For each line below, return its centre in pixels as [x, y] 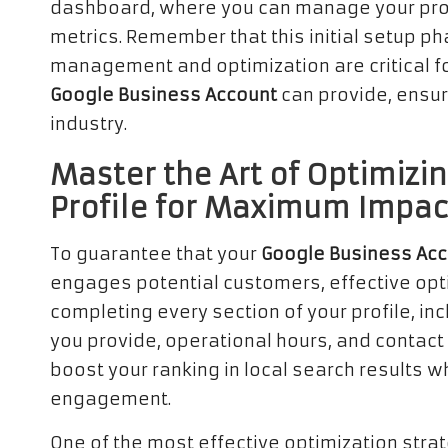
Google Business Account [163, 95]
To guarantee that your [155, 254]
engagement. [110, 399]
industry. [88, 124]
